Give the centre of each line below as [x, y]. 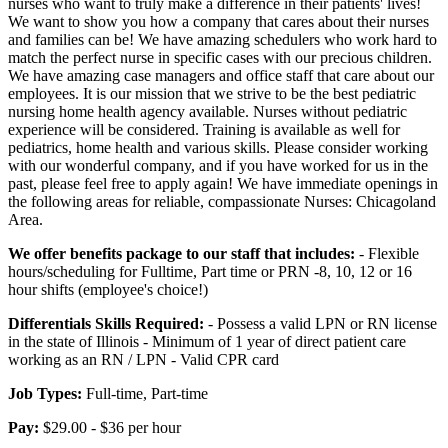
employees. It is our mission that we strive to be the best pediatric [212, 93]
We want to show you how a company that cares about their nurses [218, 21]
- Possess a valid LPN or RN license [320, 323]
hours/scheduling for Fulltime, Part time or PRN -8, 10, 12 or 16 [210, 271]
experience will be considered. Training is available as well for [204, 129]
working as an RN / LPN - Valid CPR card [143, 359]
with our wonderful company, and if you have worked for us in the [218, 165]
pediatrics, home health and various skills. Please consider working [218, 147]
